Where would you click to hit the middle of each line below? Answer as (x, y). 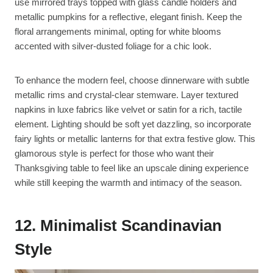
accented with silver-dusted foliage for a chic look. (113, 46)
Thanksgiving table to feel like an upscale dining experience (132, 168)
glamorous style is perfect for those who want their (114, 154)
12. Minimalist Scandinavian (118, 226)
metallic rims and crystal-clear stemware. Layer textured (126, 95)
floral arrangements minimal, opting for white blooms (118, 32)
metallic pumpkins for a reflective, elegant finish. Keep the (128, 17)
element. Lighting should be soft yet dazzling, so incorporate (133, 124)
